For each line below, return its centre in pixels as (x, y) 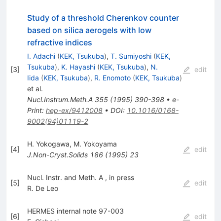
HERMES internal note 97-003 (75, 211)
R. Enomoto (112, 78)
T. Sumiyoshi (131, 56)
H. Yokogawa (48, 144)
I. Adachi (41, 56)
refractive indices (59, 43)
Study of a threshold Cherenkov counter (103, 18)
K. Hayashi (78, 67)
